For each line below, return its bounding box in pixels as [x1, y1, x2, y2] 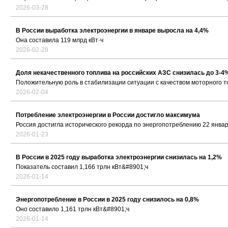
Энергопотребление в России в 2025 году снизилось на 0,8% [16, 196, 199, 204]
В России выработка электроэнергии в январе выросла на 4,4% [16, 27, 209, 35]
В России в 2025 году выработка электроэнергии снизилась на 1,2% [16, 154, 222, 161]
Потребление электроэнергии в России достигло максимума [16, 111, 200, 119]
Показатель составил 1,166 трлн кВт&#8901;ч [16, 163, 148, 171]
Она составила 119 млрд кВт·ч [16, 37, 103, 44]
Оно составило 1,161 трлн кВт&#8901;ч [16, 206, 129, 213]
